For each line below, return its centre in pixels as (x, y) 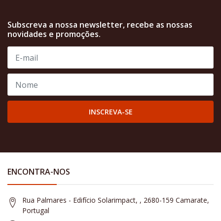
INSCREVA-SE (110, 112)
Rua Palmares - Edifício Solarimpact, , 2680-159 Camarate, (116, 200)
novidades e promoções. (54, 34)
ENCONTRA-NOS (39, 172)
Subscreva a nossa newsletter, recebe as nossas (100, 25)
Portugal (36, 211)
